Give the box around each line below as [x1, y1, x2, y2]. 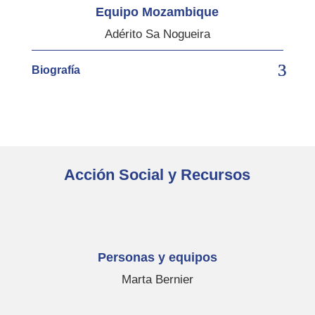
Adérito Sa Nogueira [104, 27, 210, 41]
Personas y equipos [97, 250, 217, 264]
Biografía [31, 63, 80, 76]
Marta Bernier [121, 272, 193, 286]
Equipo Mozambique [96, 4, 219, 19]
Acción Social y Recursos [64, 165, 251, 184]
